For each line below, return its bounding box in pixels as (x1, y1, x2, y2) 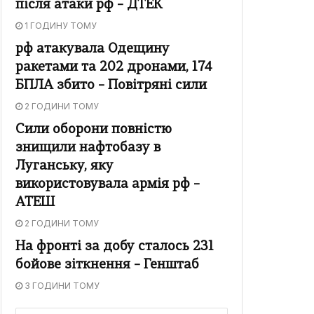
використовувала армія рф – (15, 178, 200, 192)
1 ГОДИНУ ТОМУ (22, 20, 97, 32)
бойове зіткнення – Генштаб (15, 259, 199, 273)
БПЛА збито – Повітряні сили (15, 79, 207, 93)
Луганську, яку (15, 160, 114, 174)
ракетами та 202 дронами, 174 (15, 61, 212, 75)
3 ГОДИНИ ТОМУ (22, 280, 100, 292)
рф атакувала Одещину (15, 43, 170, 57)
